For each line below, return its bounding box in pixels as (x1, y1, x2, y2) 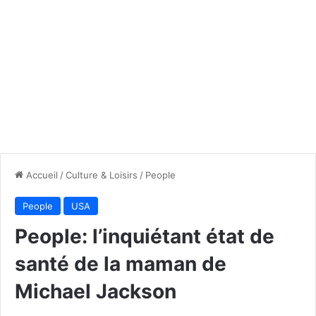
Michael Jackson (15, 279, 176, 303)
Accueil (23, 169, 58, 181)
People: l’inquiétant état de (15, 224, 274, 248)
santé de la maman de (15, 251, 226, 276)
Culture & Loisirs (66, 169, 138, 181)
